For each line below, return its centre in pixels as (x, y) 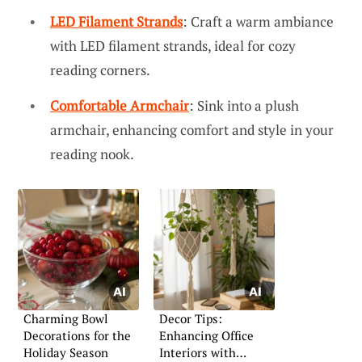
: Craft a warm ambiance (258, 22)
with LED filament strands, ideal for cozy (173, 46)
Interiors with (198, 352)
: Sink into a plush (244, 105)
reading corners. (100, 70)
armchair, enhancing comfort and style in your (192, 129)
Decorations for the (77, 335)
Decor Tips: (191, 318)
